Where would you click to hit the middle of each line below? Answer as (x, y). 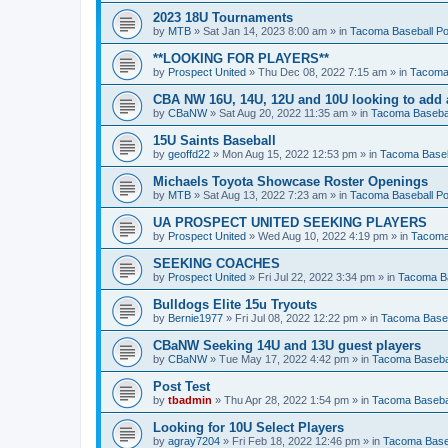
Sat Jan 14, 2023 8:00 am (265, 31)
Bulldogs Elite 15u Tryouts (235, 304)
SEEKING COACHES (216, 263)
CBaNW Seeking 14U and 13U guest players (287, 345)
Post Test (181, 386)
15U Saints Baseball (214, 140)
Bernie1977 (195, 318)
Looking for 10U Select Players (248, 427)
